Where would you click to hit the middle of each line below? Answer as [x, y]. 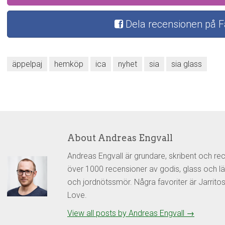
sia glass [187, 64]
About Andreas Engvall [120, 138]
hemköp [69, 64]
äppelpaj [27, 64]
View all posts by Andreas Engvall [127, 213]
